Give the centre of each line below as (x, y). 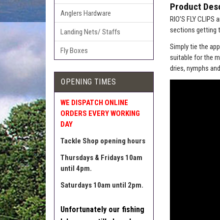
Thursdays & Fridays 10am (102, 158)
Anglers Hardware (86, 13)
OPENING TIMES (89, 82)
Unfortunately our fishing (103, 209)
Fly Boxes (74, 50)
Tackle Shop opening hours (103, 141)
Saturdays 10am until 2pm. (102, 185)
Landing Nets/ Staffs (91, 32)
